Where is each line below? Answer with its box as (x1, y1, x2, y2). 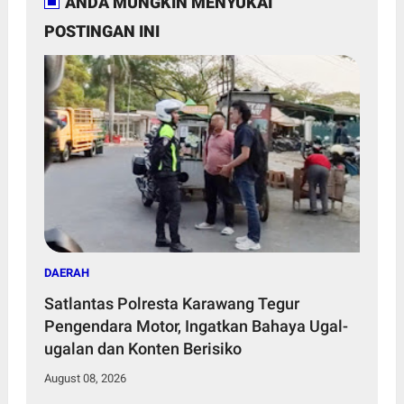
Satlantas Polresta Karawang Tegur (43, 293, 299, 313)
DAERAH (43, 265, 89, 280)
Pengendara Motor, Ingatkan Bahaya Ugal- (43, 316, 348, 335)
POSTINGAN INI (43, 21, 160, 41)
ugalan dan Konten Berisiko (43, 338, 242, 358)
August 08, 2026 (43, 371, 126, 385)
